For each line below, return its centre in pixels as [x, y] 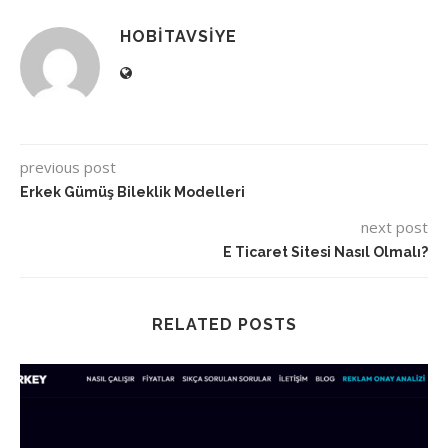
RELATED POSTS [224, 325]
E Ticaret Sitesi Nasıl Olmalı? [325, 252]
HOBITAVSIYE [178, 37]
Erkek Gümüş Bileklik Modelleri [132, 192]
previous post [68, 167]
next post [394, 227]
